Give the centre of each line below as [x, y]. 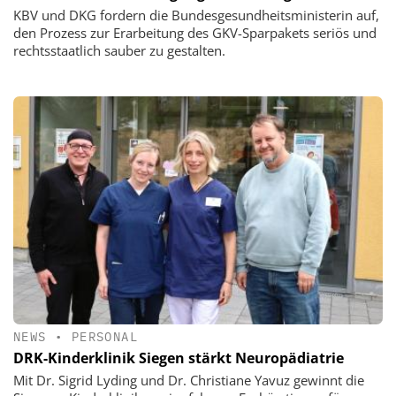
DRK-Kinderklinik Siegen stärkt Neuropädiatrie [179, 358]
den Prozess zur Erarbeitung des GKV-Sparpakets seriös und [195, 32]
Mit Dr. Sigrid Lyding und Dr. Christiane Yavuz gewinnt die [189, 381]
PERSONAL [105, 337]
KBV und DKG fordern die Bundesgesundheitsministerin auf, [196, 15]
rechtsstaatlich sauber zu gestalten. [119, 50]
